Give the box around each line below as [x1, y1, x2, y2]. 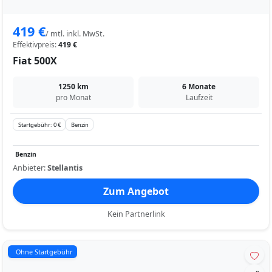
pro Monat [55, 92, 91, 103]
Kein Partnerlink [107, 209, 165, 220]
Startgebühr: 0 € [18, 120, 61, 129]
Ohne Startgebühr [15, 246, 72, 256]
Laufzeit [185, 92, 212, 103]
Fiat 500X [13, 53, 57, 67]
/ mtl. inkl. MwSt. [46, 28, 104, 39]
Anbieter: [13, 163, 47, 174]
